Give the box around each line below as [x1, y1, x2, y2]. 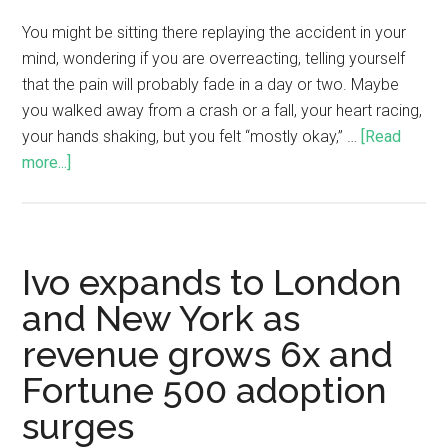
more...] [22, 152, 72, 172]
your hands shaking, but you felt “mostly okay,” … [22, 126, 362, 146]
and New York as [22, 296, 301, 339]
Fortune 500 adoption [22, 368, 388, 411]
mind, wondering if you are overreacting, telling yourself [22, 48, 406, 68]
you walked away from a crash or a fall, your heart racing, [22, 100, 423, 120]
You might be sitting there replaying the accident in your [22, 22, 407, 42]
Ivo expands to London [22, 260, 403, 303]
